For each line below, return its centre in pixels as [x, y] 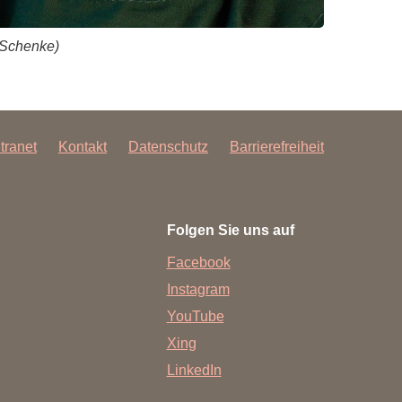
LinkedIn [194, 370]
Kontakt [83, 146]
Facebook [198, 262]
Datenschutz [168, 146]
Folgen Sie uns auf [230, 230]
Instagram [198, 289]
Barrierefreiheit [277, 146]
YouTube [195, 316]
